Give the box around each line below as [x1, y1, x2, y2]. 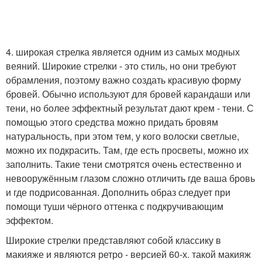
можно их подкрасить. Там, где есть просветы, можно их [6, 143, 249, 157]
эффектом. [6, 213, 53, 227]
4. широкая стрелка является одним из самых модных [6, 45, 240, 58]
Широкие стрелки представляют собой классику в [6, 233, 221, 247]
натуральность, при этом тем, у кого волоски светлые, [6, 129, 239, 143]
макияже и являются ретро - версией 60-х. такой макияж [6, 247, 251, 261]
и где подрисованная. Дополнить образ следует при [6, 185, 230, 199]
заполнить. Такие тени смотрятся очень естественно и [6, 157, 242, 171]
